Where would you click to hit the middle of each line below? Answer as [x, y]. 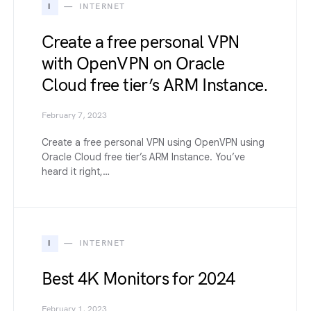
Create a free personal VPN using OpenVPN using [153, 142]
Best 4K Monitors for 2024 [138, 279]
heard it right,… [76, 171]
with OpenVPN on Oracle [133, 64]
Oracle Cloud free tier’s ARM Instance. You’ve [143, 157]
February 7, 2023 [74, 115]
